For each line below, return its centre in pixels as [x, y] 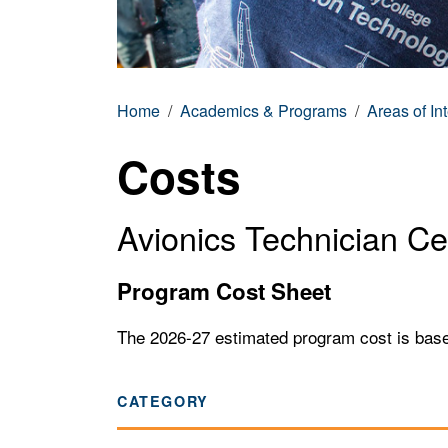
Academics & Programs [263, 110]
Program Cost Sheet [224, 291]
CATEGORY [163, 401]
